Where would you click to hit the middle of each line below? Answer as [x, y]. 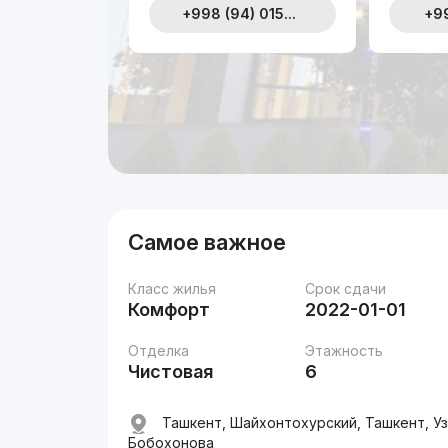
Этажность [344, 350]
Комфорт [169, 309]
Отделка [159, 350]
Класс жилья [172, 288]
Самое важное [207, 242]
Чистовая [171, 371]
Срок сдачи [346, 288]
